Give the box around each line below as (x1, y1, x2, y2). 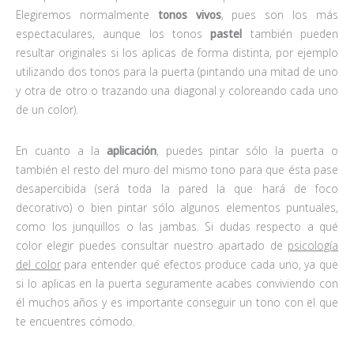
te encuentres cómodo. (16, 313, 135, 329)
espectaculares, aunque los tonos (16, 25, 211, 41)
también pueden (242, 25, 339, 41)
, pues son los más (220, 6, 339, 22)
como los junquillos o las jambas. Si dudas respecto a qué (16, 218, 338, 234)
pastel (210, 25, 243, 41)
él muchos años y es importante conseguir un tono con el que (16, 294, 338, 310)
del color (16, 256, 61, 272)
